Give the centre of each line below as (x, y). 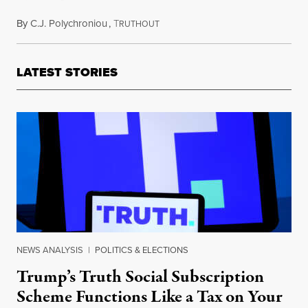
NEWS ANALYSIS (50, 250)
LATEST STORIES (67, 73)
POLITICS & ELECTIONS (142, 250)
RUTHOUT (139, 24)
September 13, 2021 (200, 24)
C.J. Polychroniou (69, 24)
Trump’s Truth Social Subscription (140, 277)
